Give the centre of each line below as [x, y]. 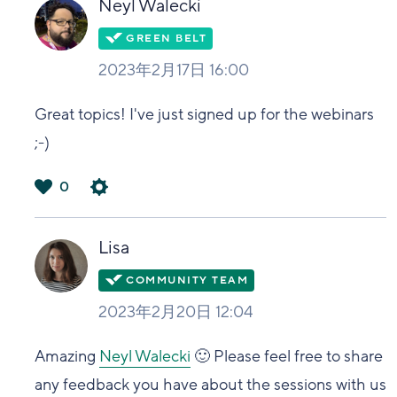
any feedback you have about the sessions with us [211, 385]
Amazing [67, 356]
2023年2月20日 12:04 [176, 312]
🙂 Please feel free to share [287, 356]
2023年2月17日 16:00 [174, 70]
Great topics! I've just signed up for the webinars [205, 114]
